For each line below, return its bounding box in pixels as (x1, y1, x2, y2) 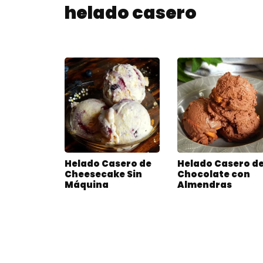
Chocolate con (177, 168, 251, 181)
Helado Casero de (65, 157, 151, 170)
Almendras (177, 178, 232, 191)
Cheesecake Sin (65, 168, 142, 181)
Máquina (65, 178, 109, 191)
